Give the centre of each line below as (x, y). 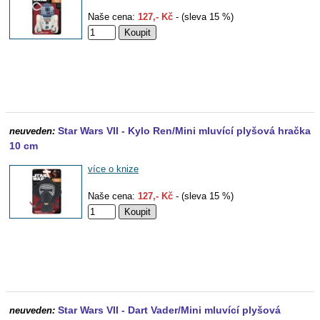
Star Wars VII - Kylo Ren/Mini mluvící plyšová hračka (184, 131)
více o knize (113, 169)
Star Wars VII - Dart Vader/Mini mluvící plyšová (169, 310)
